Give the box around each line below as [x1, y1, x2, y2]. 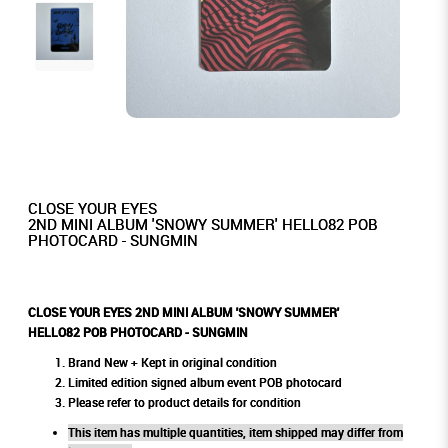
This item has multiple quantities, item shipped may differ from [67, 424, 403, 442]
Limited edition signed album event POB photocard [67, 374, 342, 392]
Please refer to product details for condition [67, 394, 301, 412]
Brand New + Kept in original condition [67, 354, 277, 372]
